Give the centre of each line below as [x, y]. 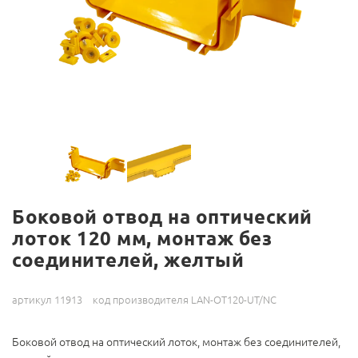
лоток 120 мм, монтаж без [142, 239]
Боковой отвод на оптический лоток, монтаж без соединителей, [176, 342]
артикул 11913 [47, 300]
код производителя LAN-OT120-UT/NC [185, 300]
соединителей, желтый [128, 261]
